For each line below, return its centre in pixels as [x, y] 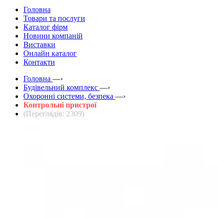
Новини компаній [53, 36]
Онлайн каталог [50, 53]
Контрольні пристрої [60, 105]
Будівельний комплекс [61, 87]
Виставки [39, 44]
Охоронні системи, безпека [68, 96]
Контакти [39, 62]
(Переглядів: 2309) [54, 113]
